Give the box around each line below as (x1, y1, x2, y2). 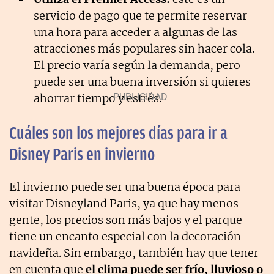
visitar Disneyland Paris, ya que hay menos (9, 196, 239, 210)
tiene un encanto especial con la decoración (9, 229, 241, 243)
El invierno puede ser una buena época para (9, 179, 240, 194)
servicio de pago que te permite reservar (34, 8, 247, 23)
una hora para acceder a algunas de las (34, 24, 237, 39)
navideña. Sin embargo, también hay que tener (9, 245, 259, 260)
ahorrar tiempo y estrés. (34, 91, 161, 105)
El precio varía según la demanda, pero (34, 57, 240, 72)
